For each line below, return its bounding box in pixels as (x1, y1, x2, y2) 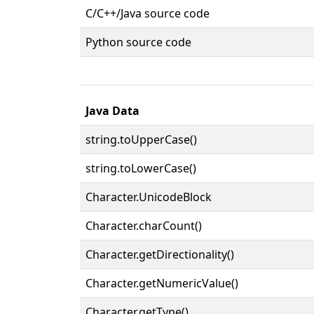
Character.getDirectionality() (86, 246, 234, 262)
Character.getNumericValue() (86, 275, 238, 291)
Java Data (86, 102, 139, 118)
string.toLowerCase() (86, 160, 196, 176)
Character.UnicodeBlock (86, 189, 212, 205)
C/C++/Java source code (86, 5, 210, 21)
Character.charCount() (86, 217, 202, 233)
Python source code (86, 34, 191, 50)
